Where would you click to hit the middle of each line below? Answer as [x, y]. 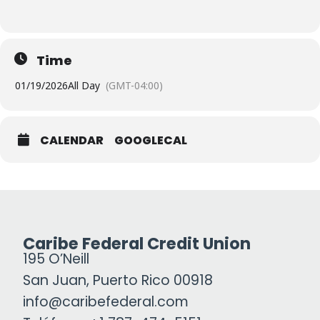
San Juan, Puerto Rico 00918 [118, 281]
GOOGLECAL [151, 141]
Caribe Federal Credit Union [137, 244]
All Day [84, 86]
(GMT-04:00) [134, 86]
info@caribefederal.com [106, 302]
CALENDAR [72, 141]
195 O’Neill [56, 259]
